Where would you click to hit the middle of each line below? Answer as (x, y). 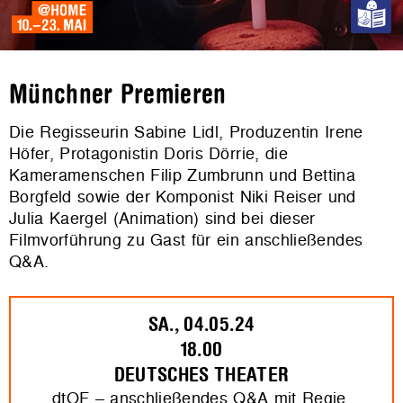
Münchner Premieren (118, 94)
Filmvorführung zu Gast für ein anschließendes (186, 240)
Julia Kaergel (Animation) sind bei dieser (162, 218)
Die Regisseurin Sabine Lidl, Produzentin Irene (186, 132)
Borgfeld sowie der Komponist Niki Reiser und (183, 197)
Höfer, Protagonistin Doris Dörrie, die (148, 153)
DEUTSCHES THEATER (201, 376)
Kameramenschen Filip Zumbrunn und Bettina (182, 175)
